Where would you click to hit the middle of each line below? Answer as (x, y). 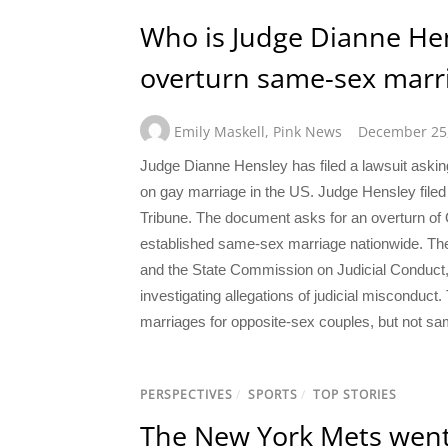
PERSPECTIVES (186, 394)
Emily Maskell (219, 131)
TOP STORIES (355, 394)
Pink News (307, 131)
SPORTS (273, 394)
